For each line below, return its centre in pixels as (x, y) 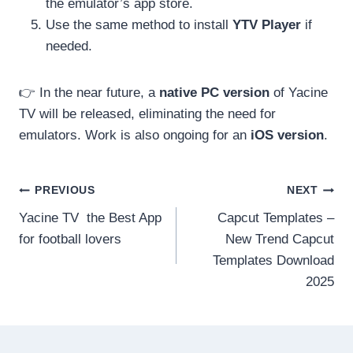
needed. (69, 46)
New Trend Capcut (280, 239)
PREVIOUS (65, 191)
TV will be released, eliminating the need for (147, 113)
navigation (74, 228)
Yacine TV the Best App (90, 217)
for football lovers (70, 239)
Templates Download (273, 260)
